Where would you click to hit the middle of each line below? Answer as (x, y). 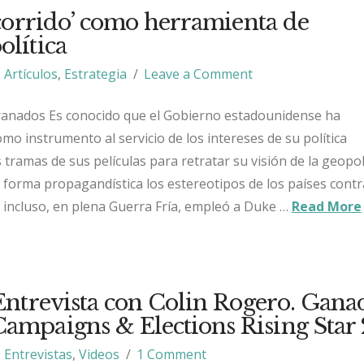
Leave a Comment (198, 74)
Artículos (31, 74)
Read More (326, 206)
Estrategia (96, 74)
